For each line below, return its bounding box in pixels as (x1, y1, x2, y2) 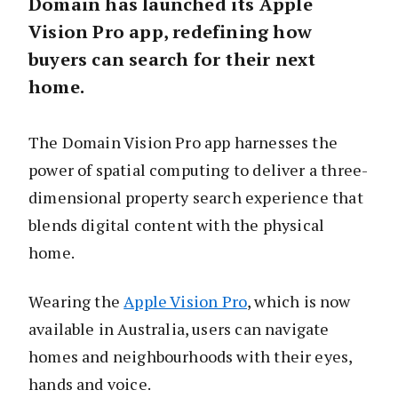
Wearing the (28, 291, 124, 313)
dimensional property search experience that (28, 187, 363, 209)
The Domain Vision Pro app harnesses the (28, 131, 338, 154)
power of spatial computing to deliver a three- (28, 159, 369, 181)
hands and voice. (28, 373, 155, 395)
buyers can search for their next (28, 47, 316, 72)
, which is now (247, 291, 351, 313)
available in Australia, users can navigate (28, 318, 330, 340)
